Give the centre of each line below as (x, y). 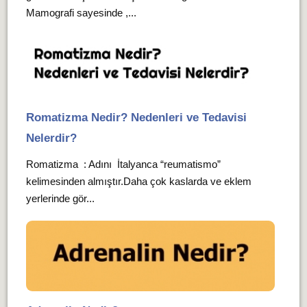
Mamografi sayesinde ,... (81, 13)
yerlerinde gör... (60, 198)
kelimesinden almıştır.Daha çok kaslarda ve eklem (138, 181)
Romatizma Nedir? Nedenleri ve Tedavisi (136, 117)
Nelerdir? (51, 138)
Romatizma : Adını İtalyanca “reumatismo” (126, 164)
